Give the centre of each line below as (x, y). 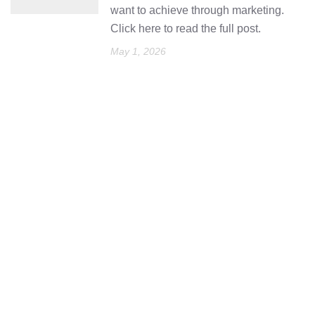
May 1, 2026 (139, 51)
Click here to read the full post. (186, 28)
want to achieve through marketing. (198, 10)
